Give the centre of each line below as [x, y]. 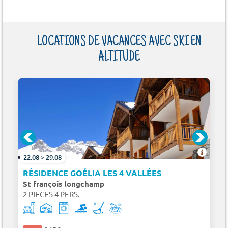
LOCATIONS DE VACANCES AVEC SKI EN [119, 42]
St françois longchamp [64, 184]
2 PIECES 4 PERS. [51, 194]
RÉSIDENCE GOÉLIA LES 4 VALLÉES [92, 173]
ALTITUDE [119, 58]
